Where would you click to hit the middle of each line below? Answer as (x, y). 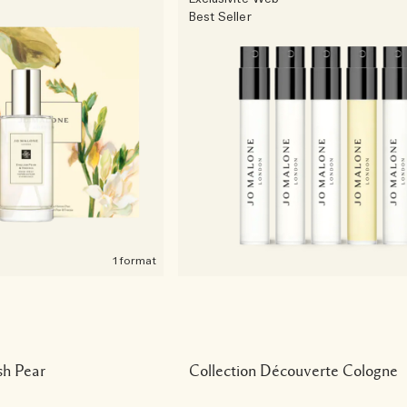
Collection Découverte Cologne (293, 371)
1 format (134, 261)
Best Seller (220, 18)
